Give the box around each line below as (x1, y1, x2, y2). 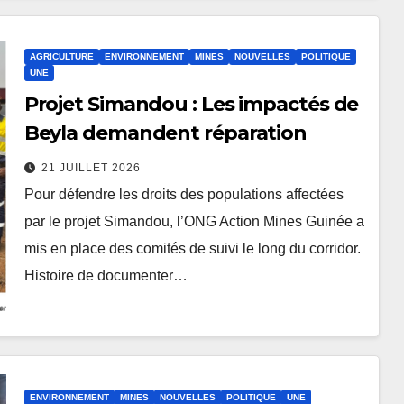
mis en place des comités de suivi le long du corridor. (23, 240, 361, 256)
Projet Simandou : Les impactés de (23, 91, 359, 116)
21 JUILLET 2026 (41, 161, 141, 174)
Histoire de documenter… (23, 267, 188, 283)
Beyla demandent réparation (23, 120, 308, 145)
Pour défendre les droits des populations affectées (23, 186, 344, 202)
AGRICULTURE (29, 50, 94, 61)
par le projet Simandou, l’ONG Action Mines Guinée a (23, 213, 364, 229)
